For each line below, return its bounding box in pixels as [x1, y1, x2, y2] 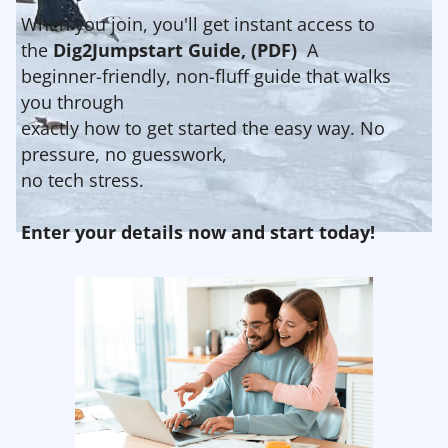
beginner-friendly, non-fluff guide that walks [21, 64, 391, 88]
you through [21, 90, 124, 114]
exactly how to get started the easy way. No [21, 116, 385, 140]
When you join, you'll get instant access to [21, 12, 375, 36]
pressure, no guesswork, [21, 142, 227, 166]
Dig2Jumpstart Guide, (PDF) [53, 38, 307, 62]
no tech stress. [21, 168, 144, 192]
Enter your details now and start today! [21, 220, 375, 244]
